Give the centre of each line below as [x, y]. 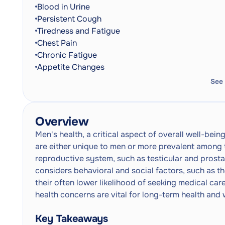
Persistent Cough [69, 19]
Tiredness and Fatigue [79, 31]
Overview [62, 122]
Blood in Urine [64, 7]
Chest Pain [57, 43]
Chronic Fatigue [67, 55]
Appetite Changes [71, 67]
